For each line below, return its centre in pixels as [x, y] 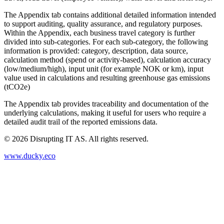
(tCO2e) [17, 86]
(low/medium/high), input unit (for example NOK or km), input [104, 68]
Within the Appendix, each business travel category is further [99, 32]
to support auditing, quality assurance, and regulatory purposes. [103, 23]
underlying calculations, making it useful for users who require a [105, 112]
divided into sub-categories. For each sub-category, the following [106, 41]
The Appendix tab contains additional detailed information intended [110, 14]
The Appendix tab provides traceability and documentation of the [106, 103]
